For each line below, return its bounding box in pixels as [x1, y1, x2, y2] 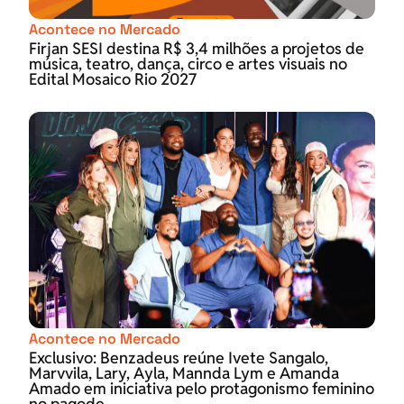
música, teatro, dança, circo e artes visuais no [29, 53, 347, 75]
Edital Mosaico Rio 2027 [29, 69, 197, 90]
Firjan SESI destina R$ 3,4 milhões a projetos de [29, 38, 364, 60]
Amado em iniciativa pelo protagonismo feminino [29, 378, 374, 399]
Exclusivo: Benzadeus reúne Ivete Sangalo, [29, 347, 328, 369]
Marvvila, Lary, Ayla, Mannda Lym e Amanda [29, 363, 339, 384]
